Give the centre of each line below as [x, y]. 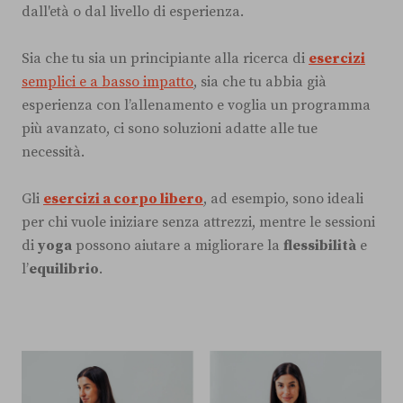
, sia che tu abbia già [260, 81]
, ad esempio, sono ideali [283, 198]
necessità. [53, 152]
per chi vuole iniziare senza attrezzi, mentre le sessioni [198, 222]
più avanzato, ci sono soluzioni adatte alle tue [170, 128]
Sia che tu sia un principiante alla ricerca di [165, 58]
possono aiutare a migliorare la [178, 245]
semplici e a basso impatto [107, 81]
